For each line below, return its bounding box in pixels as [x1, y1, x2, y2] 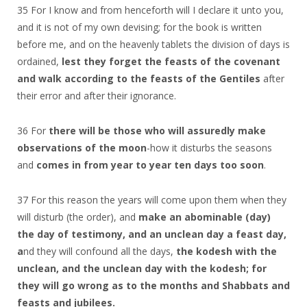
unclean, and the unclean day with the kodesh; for [17, 261, 267, 275]
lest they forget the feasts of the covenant [62, 54, 280, 68]
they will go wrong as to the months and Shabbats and [17, 278, 290, 292]
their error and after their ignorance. [17, 88, 176, 102]
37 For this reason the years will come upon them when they [17, 193, 286, 206]
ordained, [17, 54, 62, 68]
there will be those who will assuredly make [49, 123, 266, 137]
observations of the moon [17, 140, 147, 154]
